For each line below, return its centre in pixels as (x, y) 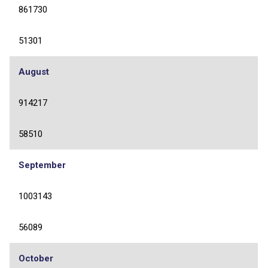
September (42, 165)
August (34, 71)
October (36, 258)
